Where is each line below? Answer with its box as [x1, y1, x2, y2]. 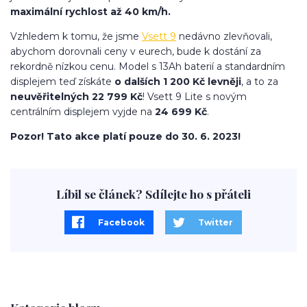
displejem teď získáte [10, 75, 114, 88]
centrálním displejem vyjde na [10, 106, 155, 119]
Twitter [198, 217, 234, 228]
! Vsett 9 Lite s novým [143, 90, 247, 103]
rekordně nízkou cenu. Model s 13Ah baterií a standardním [10, 60, 285, 73]
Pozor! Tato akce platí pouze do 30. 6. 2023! [10, 130, 241, 143]
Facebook [97, 217, 145, 228]
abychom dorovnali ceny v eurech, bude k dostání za [10, 45, 261, 58]
